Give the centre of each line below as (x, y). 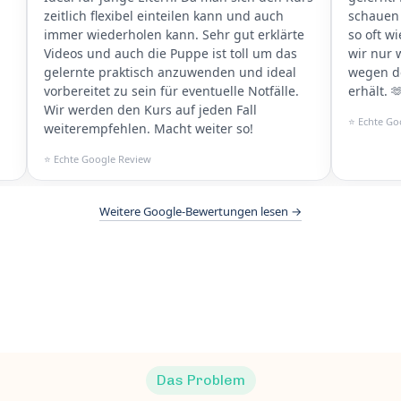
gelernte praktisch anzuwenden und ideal (170, 72)
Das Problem (200, 380)
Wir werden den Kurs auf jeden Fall (150, 109)
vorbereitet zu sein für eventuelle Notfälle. (171, 90)
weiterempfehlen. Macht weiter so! (149, 128)
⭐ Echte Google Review (98, 158)
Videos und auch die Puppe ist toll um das (171, 53)
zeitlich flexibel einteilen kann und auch (164, 15)
